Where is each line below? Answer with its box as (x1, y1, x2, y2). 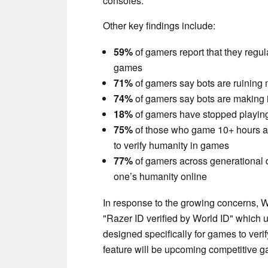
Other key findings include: (103, 18, 215, 32)
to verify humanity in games (114, 138, 229, 152)
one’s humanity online (114, 169, 207, 183)
